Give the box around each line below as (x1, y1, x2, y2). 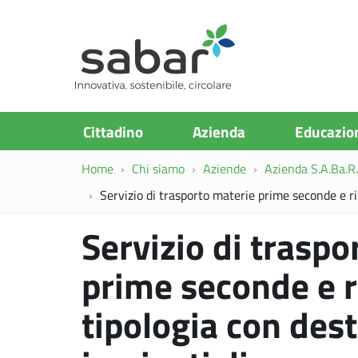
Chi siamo (132, 159, 185, 177)
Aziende (203, 159, 246, 177)
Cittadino (83, 120, 143, 142)
